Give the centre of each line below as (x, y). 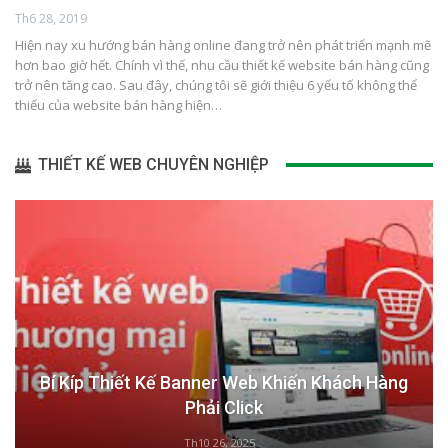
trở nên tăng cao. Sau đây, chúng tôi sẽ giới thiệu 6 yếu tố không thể (216, 85)
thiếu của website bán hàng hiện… (118, 105)
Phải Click (224, 408)
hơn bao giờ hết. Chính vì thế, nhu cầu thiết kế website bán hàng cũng (222, 65)
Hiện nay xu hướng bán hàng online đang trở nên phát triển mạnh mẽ (223, 45)
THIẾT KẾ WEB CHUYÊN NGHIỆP (151, 165)
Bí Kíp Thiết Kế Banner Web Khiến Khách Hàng (224, 383)
